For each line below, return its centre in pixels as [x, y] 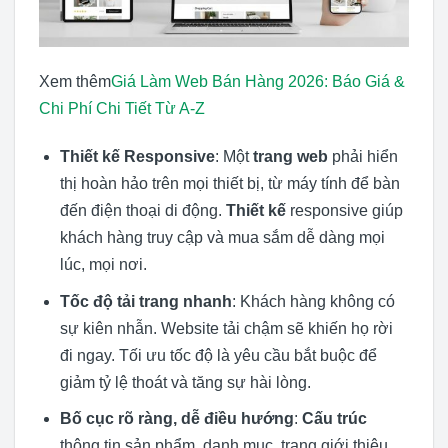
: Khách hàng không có [313, 301]
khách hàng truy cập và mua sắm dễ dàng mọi [222, 238]
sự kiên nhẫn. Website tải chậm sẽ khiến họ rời [226, 328]
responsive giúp [344, 211]
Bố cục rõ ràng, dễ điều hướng [176, 419]
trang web [290, 157]
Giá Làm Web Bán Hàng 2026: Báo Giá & [258, 82]
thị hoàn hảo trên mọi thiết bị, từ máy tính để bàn [229, 184]
